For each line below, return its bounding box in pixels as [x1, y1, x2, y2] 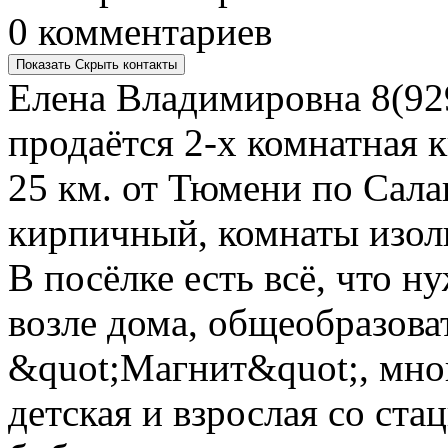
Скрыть [75, 56, 119, 72]
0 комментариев [8, 9, 272, 53]
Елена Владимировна [8, 75, 361, 119]
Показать [16, 56, 71, 72]
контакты [123, 56, 177, 72]
